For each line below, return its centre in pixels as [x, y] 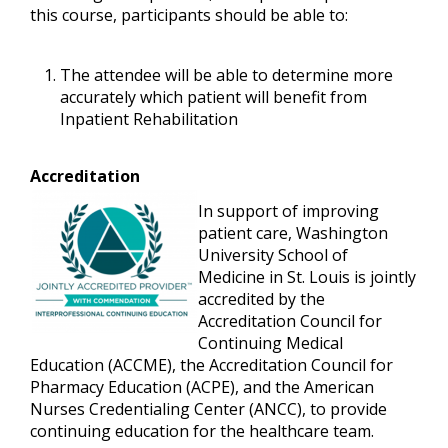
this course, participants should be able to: [189, 15]
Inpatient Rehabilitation [149, 119]
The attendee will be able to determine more [226, 75]
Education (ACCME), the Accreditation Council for [211, 365]
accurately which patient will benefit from [213, 97]
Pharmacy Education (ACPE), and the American [202, 387]
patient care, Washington [293, 233]
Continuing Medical [270, 343]
